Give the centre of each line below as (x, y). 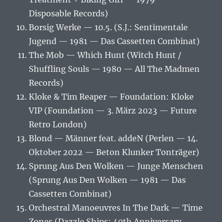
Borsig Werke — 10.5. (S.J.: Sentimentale (109, 28)
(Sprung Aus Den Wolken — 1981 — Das (108, 180)
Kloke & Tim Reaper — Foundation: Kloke (111, 97)
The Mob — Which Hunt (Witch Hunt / (105, 55)
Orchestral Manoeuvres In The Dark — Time (116, 208)
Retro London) (58, 125)
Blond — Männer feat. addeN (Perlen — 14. (113, 139)
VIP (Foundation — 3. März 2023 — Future (113, 111)
